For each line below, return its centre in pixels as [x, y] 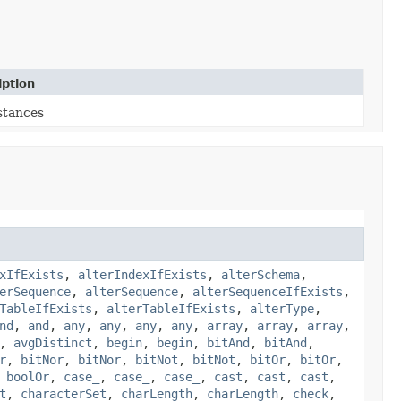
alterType [282, 308]
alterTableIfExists [171, 308]
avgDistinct [53, 342]
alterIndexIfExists [142, 274]
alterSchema [260, 274]
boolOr [28, 376]
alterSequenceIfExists [268, 291]
